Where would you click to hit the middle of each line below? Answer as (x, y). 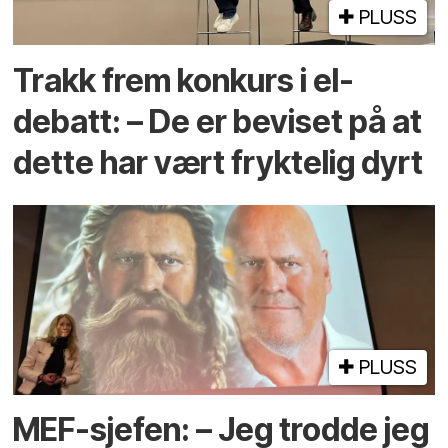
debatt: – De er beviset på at (218, 121)
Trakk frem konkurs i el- (184, 80)
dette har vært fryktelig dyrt (218, 162)
